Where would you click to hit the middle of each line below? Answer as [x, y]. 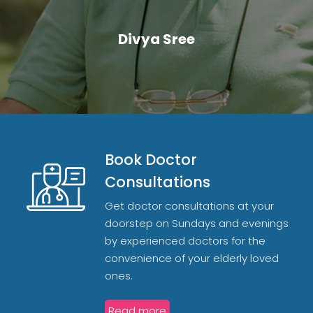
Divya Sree [156, 39]
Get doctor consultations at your [189, 205]
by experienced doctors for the [185, 240]
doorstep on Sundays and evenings [197, 223]
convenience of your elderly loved [192, 258]
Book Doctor [151, 159]
